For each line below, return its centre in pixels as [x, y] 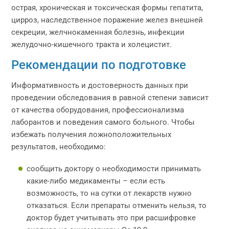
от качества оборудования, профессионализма [98, 110]
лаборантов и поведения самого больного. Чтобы [103, 122]
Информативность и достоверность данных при [100, 85]
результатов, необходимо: [59, 147]
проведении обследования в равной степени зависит [110, 98]
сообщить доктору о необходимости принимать [114, 169]
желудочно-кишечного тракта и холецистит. [92, 44]
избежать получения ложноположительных [91, 134]
